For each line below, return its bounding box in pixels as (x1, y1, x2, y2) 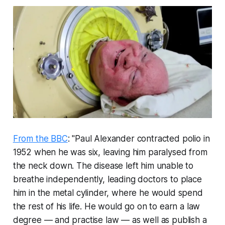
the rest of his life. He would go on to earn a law (13, 201, 200, 212)
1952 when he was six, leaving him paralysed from (13, 147, 207, 158)
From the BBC (13, 134, 68, 144)
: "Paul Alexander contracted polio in (67, 134, 210, 144)
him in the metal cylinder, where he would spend (13, 188, 203, 198)
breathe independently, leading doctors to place (13, 174, 202, 185)
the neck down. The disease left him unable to (13, 161, 194, 171)
